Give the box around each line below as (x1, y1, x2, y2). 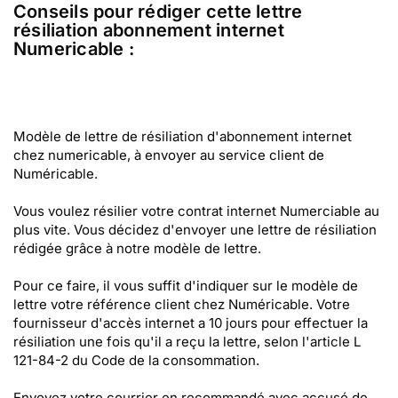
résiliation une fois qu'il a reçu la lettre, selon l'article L (13, 333, 361, 350)
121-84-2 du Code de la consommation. (13, 352, 259, 369)
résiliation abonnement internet (13, 20, 284, 41)
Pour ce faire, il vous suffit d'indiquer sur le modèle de (13, 277, 358, 294)
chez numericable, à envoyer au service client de (13, 147, 324, 163)
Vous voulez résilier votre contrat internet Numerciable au (13, 203, 379, 219)
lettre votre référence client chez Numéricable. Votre (13, 296, 350, 313)
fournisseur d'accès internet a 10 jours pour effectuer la (13, 314, 368, 331)
